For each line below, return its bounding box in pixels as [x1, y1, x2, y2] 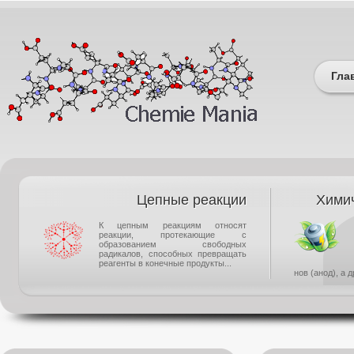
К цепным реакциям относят [99, 220, 247, 230]
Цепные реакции [137, 192, 247, 208]
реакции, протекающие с [99, 230, 247, 239]
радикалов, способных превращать [99, 249, 247, 258]
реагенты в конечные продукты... [99, 258, 232, 268]
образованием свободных [99, 239, 247, 249]
